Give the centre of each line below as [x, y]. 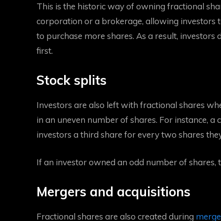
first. [46, 51]
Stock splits [72, 80]
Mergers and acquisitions [113, 192]
